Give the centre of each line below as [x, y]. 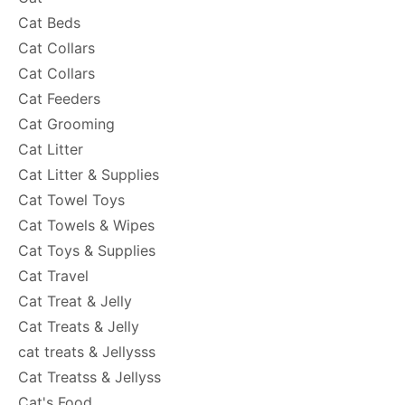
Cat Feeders [59, 99]
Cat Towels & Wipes [86, 225]
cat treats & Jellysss [87, 352]
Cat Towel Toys [71, 200]
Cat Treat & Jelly [75, 301]
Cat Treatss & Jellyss [89, 377]
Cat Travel [53, 276]
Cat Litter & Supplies [89, 174]
